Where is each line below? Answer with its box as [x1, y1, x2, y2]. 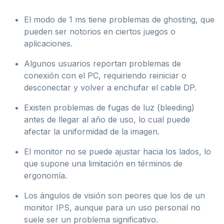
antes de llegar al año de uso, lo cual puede [24, 114, 190, 125]
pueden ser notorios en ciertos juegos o [24, 26, 175, 37]
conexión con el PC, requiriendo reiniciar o [24, 70, 186, 81]
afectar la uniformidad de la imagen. [24, 126, 159, 137]
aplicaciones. [24, 38, 72, 49]
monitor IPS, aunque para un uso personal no [24, 202, 200, 213]
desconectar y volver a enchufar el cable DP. [24, 82, 196, 93]
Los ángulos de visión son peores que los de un [24, 190, 205, 201]
